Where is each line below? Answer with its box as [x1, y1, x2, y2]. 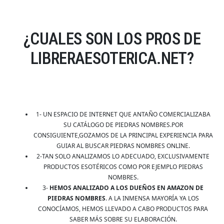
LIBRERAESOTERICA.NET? [30, 48, 194, 68]
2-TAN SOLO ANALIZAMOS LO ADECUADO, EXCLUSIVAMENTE [36, 152, 209, 161]
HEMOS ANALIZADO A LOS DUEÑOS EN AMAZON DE [49, 183, 203, 192]
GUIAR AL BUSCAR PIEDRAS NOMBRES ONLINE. [56, 141, 190, 150]
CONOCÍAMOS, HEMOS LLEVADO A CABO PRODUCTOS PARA [38, 204, 208, 213]
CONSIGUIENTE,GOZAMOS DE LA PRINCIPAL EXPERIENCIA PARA [33, 131, 213, 140]
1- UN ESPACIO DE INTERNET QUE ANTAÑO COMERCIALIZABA [35, 110, 210, 119]
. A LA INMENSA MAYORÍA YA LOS [105, 194, 199, 203]
